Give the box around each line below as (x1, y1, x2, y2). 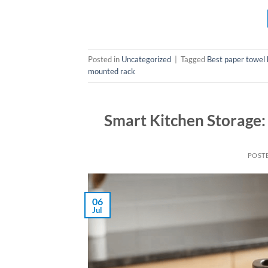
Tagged (181, 54, 207, 65)
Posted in (88, 54, 121, 65)
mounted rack (88, 66, 135, 77)
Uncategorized (121, 54, 171, 65)
